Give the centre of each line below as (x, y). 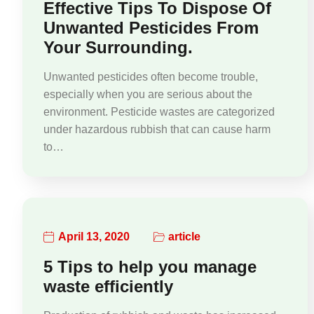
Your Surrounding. (118, 47)
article (184, 237)
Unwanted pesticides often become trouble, (151, 76)
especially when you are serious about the (148, 94)
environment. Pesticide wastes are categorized (159, 111)
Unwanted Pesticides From (151, 27)
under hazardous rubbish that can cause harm (157, 129)
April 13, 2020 (94, 237)
